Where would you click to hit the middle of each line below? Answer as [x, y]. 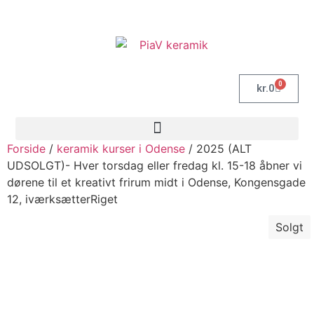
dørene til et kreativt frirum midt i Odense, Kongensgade [156, 182]
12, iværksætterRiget [62, 199]
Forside [26, 148]
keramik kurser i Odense [121, 148]
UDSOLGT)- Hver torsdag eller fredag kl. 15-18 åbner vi [155, 165]
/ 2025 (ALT [218, 148]
